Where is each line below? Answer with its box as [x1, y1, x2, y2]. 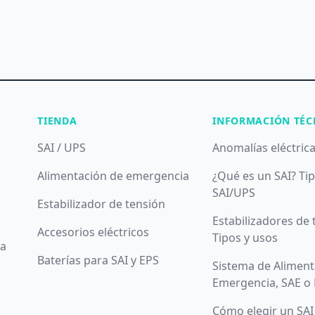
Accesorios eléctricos [37, 224, 150, 240]
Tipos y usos [212, 230, 278, 245]
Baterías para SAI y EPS [37, 252, 160, 268]
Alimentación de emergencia [37, 168, 190, 184]
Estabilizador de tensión [37, 196, 166, 212]
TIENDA [37, 114, 77, 127]
